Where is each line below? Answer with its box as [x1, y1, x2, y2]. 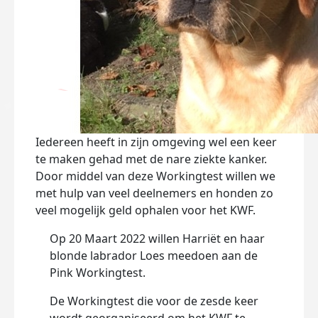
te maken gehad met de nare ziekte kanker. [35, 151, 267, 167]
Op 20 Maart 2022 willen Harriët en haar [50, 231, 265, 246]
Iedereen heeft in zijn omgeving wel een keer [35, 134, 277, 150]
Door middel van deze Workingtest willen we [35, 168, 275, 184]
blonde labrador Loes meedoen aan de [50, 248, 258, 263]
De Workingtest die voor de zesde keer [50, 293, 258, 309]
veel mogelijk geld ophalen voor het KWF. [35, 202, 261, 218]
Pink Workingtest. [50, 265, 148, 280]
